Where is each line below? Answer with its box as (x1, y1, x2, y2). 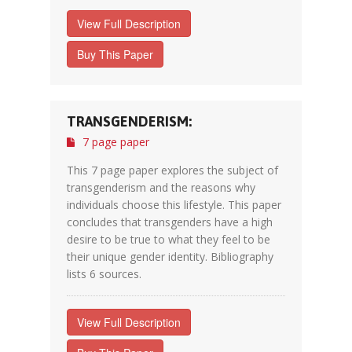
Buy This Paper (77, 46, 153, 62)
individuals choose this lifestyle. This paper (67, 197, 281, 212)
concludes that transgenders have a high (67, 214, 273, 229)
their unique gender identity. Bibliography (67, 249, 273, 264)
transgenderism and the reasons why (67, 180, 255, 195)
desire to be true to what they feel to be (67, 232, 270, 247)
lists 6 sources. (67, 266, 141, 281)
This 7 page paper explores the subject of (67, 163, 278, 178)
